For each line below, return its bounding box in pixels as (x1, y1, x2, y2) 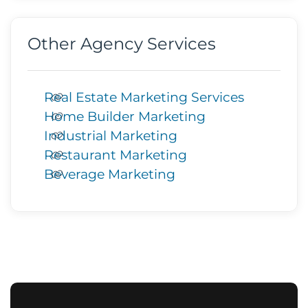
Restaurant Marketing (44, 146, 187, 163)
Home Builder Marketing (44, 108, 206, 124)
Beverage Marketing (44, 166, 175, 182)
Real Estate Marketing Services (44, 89, 244, 105)
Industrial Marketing (44, 127, 177, 144)
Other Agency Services (27, 34, 216, 54)
